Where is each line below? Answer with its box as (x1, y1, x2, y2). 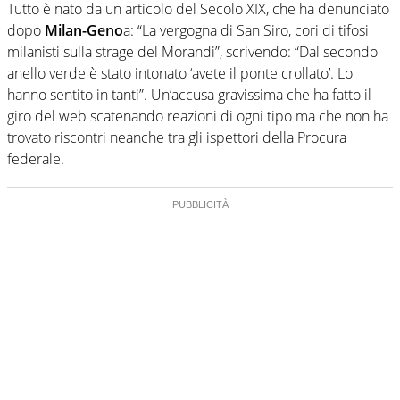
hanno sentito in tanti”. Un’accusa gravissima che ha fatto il (7, 84, 371, 104)
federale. (7, 148, 64, 169)
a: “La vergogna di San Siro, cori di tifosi (123, 20, 369, 40)
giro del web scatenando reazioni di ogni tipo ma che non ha (7, 105, 388, 126)
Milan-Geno (45, 20, 123, 40)
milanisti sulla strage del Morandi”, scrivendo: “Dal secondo (7, 41, 378, 62)
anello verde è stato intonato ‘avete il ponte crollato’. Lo (7, 62, 353, 83)
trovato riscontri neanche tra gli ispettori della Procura (7, 127, 346, 147)
